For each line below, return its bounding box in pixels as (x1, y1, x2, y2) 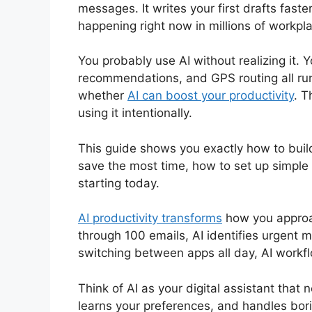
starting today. (78, 175, 159, 190)
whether (78, 88, 127, 103)
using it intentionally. (78, 106, 192, 120)
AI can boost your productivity (127, 88, 294, 103)
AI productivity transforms (78, 211, 222, 226)
